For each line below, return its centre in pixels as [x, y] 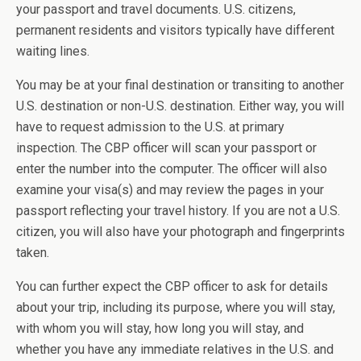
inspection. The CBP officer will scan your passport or [166, 148]
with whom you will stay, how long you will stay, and [160, 328]
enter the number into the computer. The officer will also [172, 169]
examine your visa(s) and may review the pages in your [170, 190]
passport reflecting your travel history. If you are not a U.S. [178, 211]
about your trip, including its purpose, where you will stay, [176, 307]
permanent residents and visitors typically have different [175, 30]
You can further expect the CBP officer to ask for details [172, 286]
